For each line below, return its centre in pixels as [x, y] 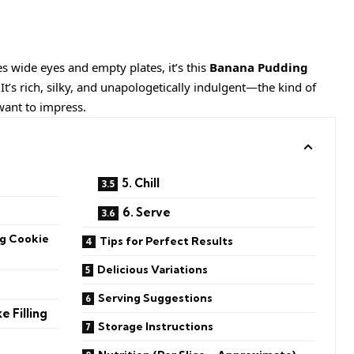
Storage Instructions [156, 326]
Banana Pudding [259, 67]
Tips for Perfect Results [167, 241]
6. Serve [147, 212]
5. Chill [141, 183]
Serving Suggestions [156, 298]
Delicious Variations [153, 269]
